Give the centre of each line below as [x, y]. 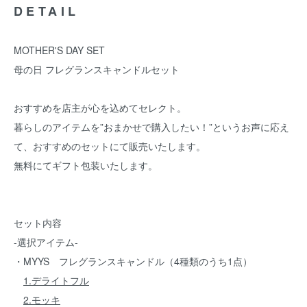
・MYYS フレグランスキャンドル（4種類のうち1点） [133, 261]
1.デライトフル [56, 280]
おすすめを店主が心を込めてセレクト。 [100, 108]
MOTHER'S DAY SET [59, 50]
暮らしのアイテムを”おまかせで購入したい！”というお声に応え [151, 127]
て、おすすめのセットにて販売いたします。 [110, 146]
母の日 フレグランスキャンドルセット [97, 69]
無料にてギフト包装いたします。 [86, 165]
